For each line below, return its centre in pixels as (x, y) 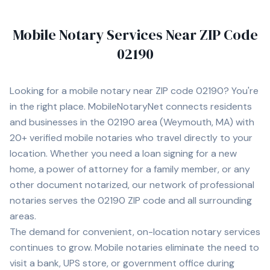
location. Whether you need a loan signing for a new (123, 153)
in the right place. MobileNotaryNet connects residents (131, 106)
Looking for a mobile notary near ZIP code (103, 91)
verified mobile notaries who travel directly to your (140, 138)
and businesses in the (58, 122)
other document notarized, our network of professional (132, 185)
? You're (241, 91)
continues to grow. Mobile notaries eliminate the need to (134, 247)
